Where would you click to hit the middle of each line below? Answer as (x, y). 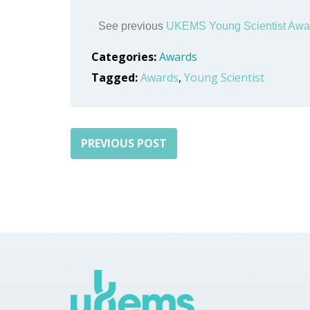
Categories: (125, 57)
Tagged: (116, 78)
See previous (132, 26)
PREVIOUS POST (124, 144)
